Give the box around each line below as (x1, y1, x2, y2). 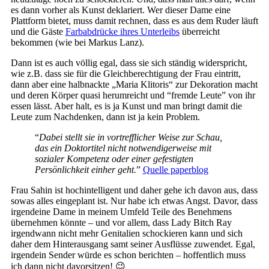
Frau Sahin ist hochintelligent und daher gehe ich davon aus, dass (10, 185, 258, 196)
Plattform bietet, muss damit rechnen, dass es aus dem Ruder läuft (10, 16, 258, 26)
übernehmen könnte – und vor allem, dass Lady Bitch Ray (10, 217, 232, 228)
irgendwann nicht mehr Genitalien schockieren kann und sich (10, 228, 243, 239)
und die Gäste (10, 26, 65, 37)
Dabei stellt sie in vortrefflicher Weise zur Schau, (38, 132, 222, 143)
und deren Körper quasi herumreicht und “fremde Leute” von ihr (10, 90, 255, 101)
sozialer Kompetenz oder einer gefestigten (34, 154, 193, 165)
